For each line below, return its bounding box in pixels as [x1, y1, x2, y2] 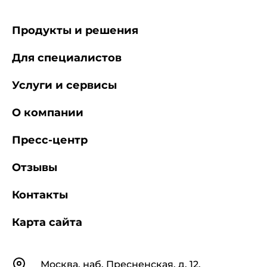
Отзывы [12, 161, 57, 174]
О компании [12, 106, 83, 119]
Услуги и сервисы [12, 79, 117, 92]
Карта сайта [12, 216, 82, 229]
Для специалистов [12, 51, 122, 64]
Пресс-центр [12, 133, 88, 147]
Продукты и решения [12, 24, 138, 37]
